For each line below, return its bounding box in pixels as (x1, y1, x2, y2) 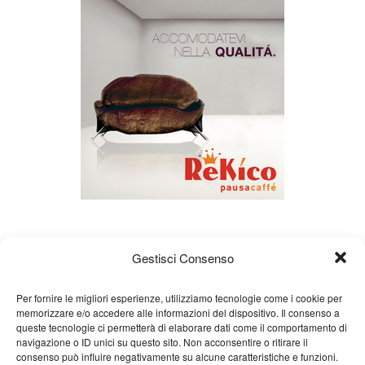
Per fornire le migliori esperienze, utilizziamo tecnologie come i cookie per (16, 290, 342, 305)
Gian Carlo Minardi (108, 332, 196, 348)
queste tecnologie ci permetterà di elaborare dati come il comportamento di (16, 319, 347, 334)
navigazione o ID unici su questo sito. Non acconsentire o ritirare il (16, 334, 308, 349)
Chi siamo (35, 332, 83, 348)
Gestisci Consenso (131, 248, 234, 266)
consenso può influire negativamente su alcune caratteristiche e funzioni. (16, 349, 338, 363)
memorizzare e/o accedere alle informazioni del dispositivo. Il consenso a (16, 305, 340, 319)
